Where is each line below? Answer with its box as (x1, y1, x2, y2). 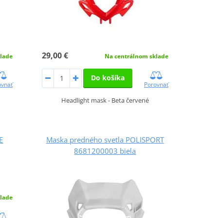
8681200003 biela (74, 145, 136, 156)
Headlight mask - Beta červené (61, 95, 149, 105)
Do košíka (91, 73, 125, 82)
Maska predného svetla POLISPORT (46, 134, 164, 145)
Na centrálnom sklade (104, 52, 168, 60)
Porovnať (144, 80, 168, 89)
